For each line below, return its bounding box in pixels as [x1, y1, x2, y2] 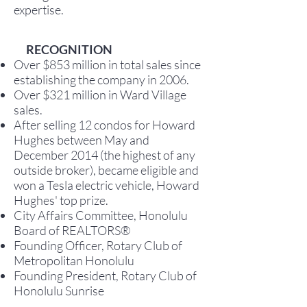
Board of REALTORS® [14, 223, 131, 238]
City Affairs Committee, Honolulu [14, 208, 188, 223]
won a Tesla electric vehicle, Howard [14, 177, 199, 193]
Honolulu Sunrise [14, 283, 106, 298]
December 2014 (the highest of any [14, 147, 195, 162]
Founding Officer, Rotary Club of [14, 238, 182, 253]
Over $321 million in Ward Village [14, 87, 186, 102]
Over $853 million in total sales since [14, 57, 201, 72]
